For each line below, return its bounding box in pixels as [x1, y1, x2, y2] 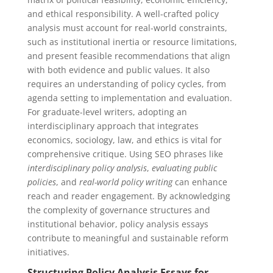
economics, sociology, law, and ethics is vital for [27, 134, 222, 146]
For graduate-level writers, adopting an [27, 106, 187, 118]
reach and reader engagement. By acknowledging [27, 190, 230, 202]
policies [27, 176, 56, 188]
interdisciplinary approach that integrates [27, 120, 199, 132]
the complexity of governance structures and [27, 204, 210, 216]
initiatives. [27, 246, 69, 258]
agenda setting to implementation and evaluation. [27, 92, 232, 104]
